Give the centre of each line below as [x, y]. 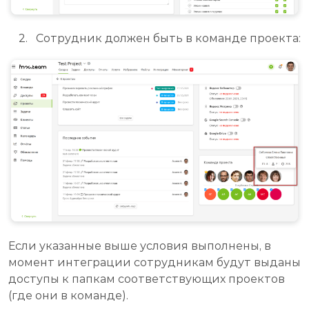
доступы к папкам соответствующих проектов [147, 279]
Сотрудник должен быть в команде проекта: [168, 39]
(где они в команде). [68, 295]
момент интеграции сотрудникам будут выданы [154, 262]
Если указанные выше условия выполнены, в [140, 246]
